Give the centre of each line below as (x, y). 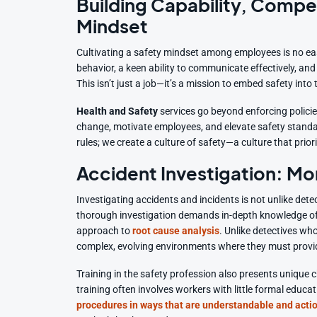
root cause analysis (176, 231)
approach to (105, 231)
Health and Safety (117, 111)
